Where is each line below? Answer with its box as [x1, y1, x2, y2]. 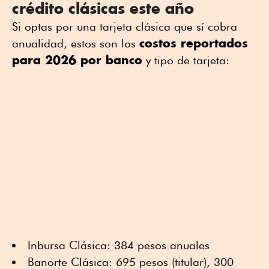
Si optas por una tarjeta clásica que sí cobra [12, 19, 237, 33]
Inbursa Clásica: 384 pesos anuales [28, 238, 210, 252]
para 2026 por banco [12, 52, 142, 67]
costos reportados [139, 35, 248, 50]
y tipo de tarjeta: [142, 53, 229, 67]
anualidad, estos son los [12, 36, 139, 50]
